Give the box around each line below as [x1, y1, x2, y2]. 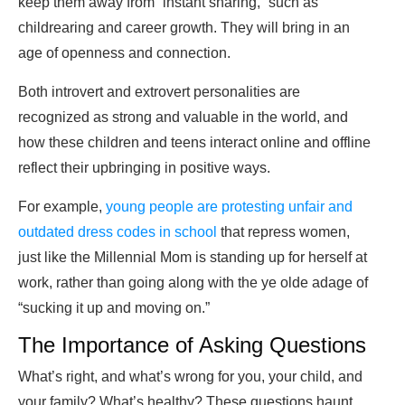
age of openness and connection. [18, 45, 231, 61]
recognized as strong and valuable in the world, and [18, 109, 348, 126]
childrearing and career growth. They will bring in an [18, 20, 350, 36]
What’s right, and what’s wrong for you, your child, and [18, 369, 363, 385]
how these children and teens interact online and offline [18, 135, 371, 151]
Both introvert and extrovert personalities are [18, 84, 300, 100]
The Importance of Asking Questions [18, 333, 366, 358]
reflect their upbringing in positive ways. [18, 160, 270, 176]
